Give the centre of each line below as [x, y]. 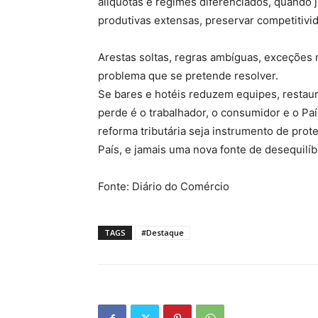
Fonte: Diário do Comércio [164, 186]
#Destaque [163, 232]
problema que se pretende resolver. [188, 75]
